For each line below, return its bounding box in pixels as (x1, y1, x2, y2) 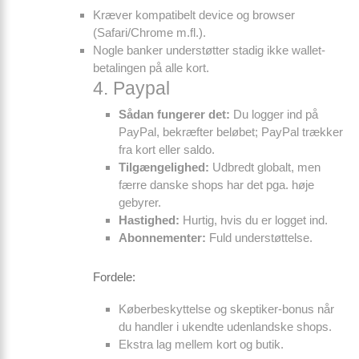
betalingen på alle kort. (93, 61, 209, 75)
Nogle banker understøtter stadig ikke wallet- (93, 43, 325, 57)
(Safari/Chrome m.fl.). (93, 26, 206, 39)
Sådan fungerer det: (119, 107, 230, 121)
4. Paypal (93, 78, 170, 99)
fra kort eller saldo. (119, 143, 215, 156)
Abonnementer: (119, 231, 206, 244)
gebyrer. (119, 196, 161, 209)
